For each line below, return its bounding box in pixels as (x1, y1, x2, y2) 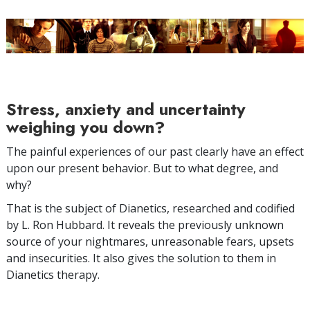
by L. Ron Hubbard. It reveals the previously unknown (6, 217, 284, 232)
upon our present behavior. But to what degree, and (6, 160, 278, 176)
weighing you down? (6, 114, 165, 139)
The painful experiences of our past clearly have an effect (6, 143, 304, 159)
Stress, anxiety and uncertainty (6, 96, 246, 121)
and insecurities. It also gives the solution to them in (6, 250, 276, 266)
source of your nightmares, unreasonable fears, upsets (6, 233, 294, 249)
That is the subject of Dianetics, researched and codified (6, 200, 295, 216)
